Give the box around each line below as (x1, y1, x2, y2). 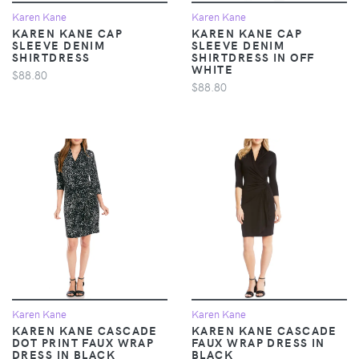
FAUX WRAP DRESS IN (192, 333, 325, 350)
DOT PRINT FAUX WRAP (12, 333, 155, 350)
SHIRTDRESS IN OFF (192, 48, 315, 65)
